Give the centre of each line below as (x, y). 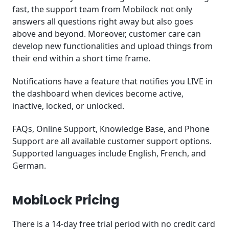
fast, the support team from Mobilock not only (102, 9)
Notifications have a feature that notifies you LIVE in (112, 82)
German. (29, 166)
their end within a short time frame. (81, 59)
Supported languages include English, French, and (109, 154)
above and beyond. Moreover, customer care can (107, 34)
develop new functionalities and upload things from (112, 46)
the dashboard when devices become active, (98, 94)
